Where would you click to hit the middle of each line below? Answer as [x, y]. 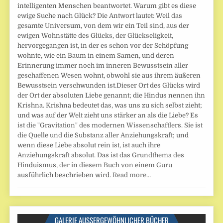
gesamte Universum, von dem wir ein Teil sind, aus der [104, 25]
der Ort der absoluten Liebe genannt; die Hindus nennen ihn [111, 95]
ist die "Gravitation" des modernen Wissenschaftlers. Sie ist [110, 125]
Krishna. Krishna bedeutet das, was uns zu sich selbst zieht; [110, 105]
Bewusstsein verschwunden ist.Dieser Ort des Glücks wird [109, 85]
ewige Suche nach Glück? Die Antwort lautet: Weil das [100, 15]
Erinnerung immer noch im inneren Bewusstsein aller [103, 65]
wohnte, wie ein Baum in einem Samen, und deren [96, 55]
